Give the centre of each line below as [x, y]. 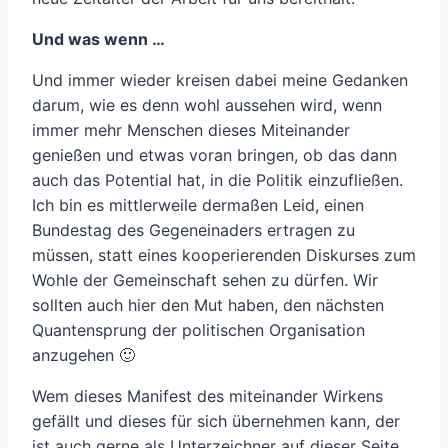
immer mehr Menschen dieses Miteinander [191, 130]
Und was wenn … [98, 39]
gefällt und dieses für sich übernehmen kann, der [216, 421]
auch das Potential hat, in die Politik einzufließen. [217, 180]
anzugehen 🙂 [83, 355]
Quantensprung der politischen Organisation [198, 330]
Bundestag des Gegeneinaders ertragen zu [193, 230]
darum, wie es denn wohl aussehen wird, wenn [207, 105]
